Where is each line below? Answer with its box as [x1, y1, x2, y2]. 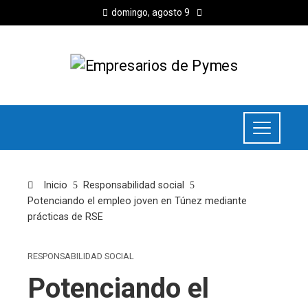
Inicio [41, 179, 67, 192]
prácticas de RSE [27, 211, 103, 223]
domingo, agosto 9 [111, 7, 190, 18]
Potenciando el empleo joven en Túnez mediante [27, 195, 247, 208]
